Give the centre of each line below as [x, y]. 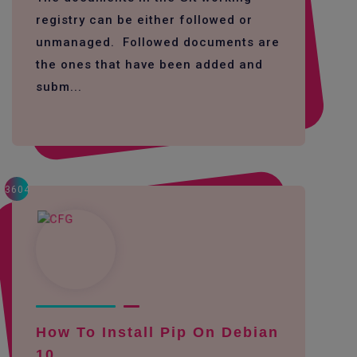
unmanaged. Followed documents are [158, 42]
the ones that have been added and [149, 64]
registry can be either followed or [144, 20]
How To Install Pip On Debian [157, 332]
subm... [59, 86]
